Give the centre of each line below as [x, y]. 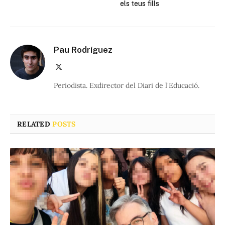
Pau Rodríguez [83, 49]
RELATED [35, 124]
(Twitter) [75, 76]
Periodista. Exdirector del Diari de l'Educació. [127, 85]
